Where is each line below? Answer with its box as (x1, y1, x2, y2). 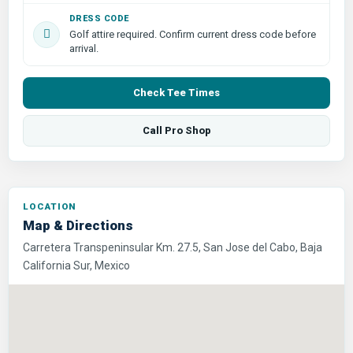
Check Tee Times (133, 86, 220, 98)
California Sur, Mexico (23, 258, 130, 272)
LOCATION (23, 200, 77, 212)
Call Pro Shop (142, 124, 211, 136)
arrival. (69, 42, 98, 54)
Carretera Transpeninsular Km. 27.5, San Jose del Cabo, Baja (23, 240, 322, 254)
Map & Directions (23, 217, 133, 233)
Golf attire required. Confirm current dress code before (69, 28, 316, 40)
